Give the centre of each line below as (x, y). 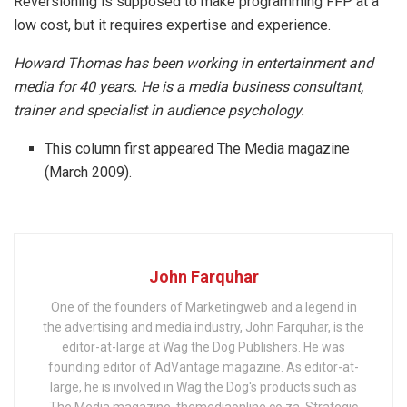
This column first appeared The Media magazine (198, 148)
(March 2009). (89, 172)
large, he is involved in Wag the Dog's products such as (203, 387)
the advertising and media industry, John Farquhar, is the (203, 327)
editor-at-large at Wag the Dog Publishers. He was (203, 347)
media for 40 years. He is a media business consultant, (189, 86)
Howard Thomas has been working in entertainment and (194, 63)
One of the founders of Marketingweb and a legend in (203, 307)
